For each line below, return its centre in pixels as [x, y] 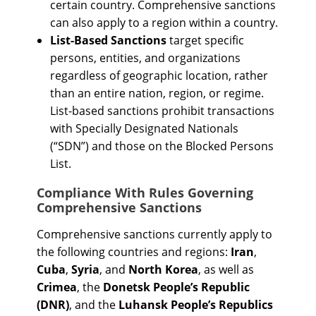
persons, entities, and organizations [146, 58]
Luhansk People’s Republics [196, 305]
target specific [206, 40]
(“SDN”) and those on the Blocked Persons [162, 146]
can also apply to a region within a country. [164, 23]
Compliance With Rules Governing [145, 193]
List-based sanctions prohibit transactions [163, 111]
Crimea [57, 287]
